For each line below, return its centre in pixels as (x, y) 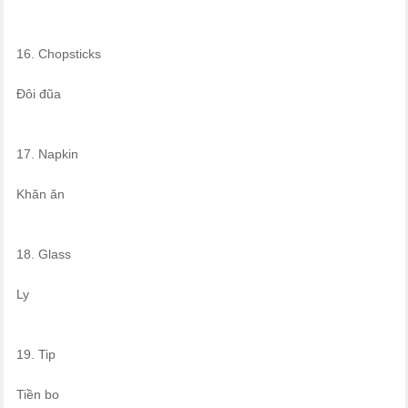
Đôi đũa (38, 94)
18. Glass (43, 255)
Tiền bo (37, 395)
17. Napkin (47, 154)
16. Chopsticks (58, 54)
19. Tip (36, 355)
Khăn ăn (40, 194)
